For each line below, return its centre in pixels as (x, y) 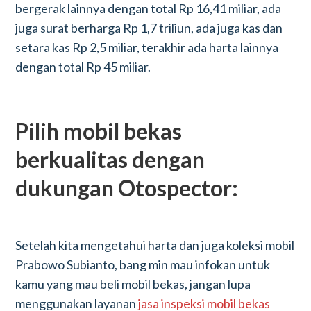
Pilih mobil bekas (99, 131)
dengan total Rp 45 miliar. (83, 67)
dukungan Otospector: (127, 188)
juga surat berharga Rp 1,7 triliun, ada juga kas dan (149, 28)
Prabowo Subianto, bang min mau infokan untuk (143, 264)
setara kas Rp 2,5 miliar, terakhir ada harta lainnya (147, 47)
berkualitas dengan (110, 159)
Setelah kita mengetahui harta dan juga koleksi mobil (155, 245)
